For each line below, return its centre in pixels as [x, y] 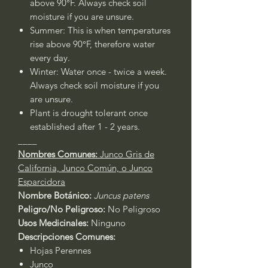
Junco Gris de [127, 154]
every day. [51, 58]
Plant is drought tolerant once [89, 113]
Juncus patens [121, 195]
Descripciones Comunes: [68, 237]
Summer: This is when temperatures [100, 30]
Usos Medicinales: [54, 223]
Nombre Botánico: [55, 195]
